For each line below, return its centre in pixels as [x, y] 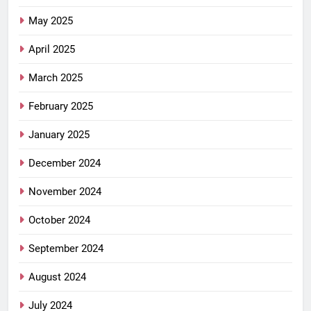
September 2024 [66, 249]
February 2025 [61, 107]
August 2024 [57, 277]
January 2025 [59, 135]
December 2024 [65, 163]
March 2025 [56, 78]
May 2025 [51, 21]
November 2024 [65, 192]
